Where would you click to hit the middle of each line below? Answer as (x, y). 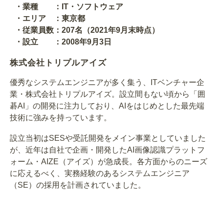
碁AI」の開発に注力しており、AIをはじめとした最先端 (107, 106)
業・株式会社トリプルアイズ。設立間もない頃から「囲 (108, 94)
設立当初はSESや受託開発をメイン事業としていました (108, 138)
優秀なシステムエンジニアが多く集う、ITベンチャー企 (107, 83)
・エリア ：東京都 (50, 19)
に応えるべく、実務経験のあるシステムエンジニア (100, 174)
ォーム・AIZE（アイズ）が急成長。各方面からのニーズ (109, 162)
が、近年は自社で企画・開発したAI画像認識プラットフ (107, 150)
